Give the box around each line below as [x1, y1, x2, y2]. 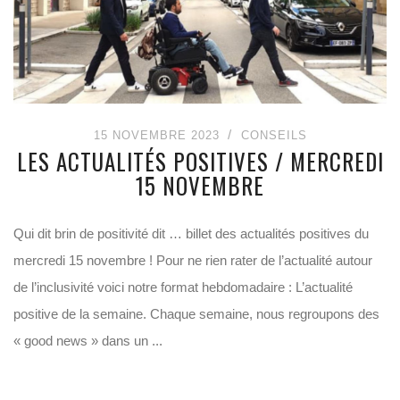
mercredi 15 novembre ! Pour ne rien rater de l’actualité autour [13, 253, 372, 268]
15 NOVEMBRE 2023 [93, 129, 220, 142]
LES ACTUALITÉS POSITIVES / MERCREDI [16, 145, 384, 178]
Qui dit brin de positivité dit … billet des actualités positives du [13, 226, 369, 241]
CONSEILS [240, 129, 307, 142]
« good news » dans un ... [13, 333, 162, 348]
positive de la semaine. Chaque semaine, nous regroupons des [13, 306, 379, 321]
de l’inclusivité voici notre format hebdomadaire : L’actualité [13, 279, 353, 295]
